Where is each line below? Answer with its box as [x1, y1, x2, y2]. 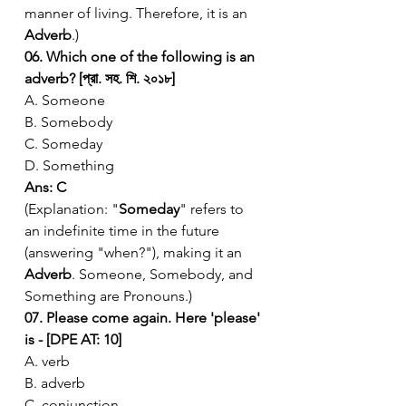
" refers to [179, 199, 247, 217]
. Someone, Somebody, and [72, 265, 256, 283]
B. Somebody [24, 112, 112, 130]
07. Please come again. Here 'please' [24, 308, 264, 326]
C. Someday [24, 134, 102, 152]
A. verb [24, 352, 70, 370]
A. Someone [24, 91, 105, 109]
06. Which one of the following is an [24, 47, 258, 65]
